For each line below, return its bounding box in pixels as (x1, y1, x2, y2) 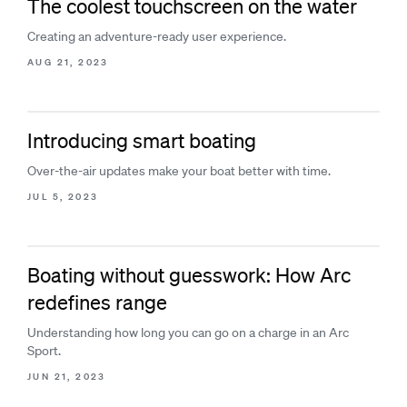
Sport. (27, 342, 61, 359)
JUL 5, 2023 (27, 190, 99, 203)
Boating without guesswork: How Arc (27, 263, 351, 287)
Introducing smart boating (27, 128, 256, 153)
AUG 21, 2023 (27, 55, 109, 69)
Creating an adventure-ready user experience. (27, 28, 286, 45)
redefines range (27, 290, 167, 314)
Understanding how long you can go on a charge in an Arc (27, 324, 349, 341)
